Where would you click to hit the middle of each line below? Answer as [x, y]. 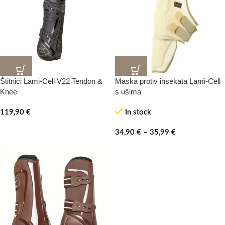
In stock [138, 112]
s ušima [128, 92]
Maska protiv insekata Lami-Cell [168, 81]
